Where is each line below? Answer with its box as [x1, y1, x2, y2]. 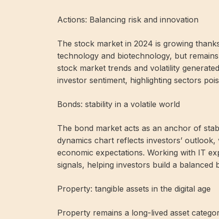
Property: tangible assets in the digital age [57, 183, 211, 194]
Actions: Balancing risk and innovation [57, 14, 198, 24]
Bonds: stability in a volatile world [57, 99, 180, 109]
